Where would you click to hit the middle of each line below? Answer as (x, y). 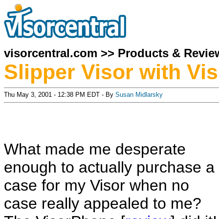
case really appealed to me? (103, 203)
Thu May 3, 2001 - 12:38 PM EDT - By (60, 95)
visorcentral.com (51, 53)
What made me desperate (95, 149)
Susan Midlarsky (139, 95)
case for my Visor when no (97, 185)
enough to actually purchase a (109, 167)
